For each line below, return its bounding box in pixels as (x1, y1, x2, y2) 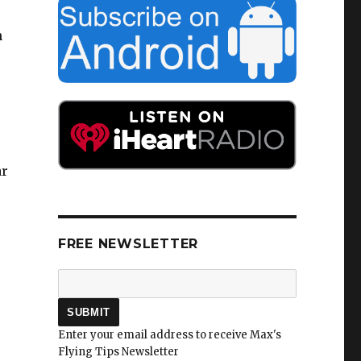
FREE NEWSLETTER (57, 236, 199, 252)
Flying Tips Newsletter (57, 345, 179, 359)
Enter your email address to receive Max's (57, 328, 281, 342)
